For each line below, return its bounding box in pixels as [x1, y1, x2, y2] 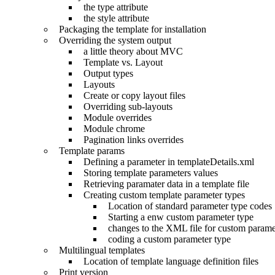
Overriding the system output [54, 35, 171, 46]
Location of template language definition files [79, 256, 258, 267]
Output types [79, 68, 133, 79]
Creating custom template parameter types [79, 190, 245, 201]
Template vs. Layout [79, 57, 163, 68]
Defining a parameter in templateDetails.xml [79, 157, 254, 168]
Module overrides [79, 112, 152, 123]
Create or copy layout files [79, 90, 185, 101]
